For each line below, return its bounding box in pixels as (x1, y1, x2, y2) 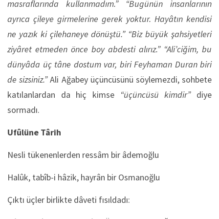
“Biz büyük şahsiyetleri (128, 28, 212, 40)
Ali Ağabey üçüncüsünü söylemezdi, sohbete (47, 74, 212, 85)
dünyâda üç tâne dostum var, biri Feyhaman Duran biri (7, 59, 212, 70)
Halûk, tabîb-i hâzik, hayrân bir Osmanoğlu (7, 172, 160, 183)
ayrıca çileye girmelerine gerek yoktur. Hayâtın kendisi (7, 13, 212, 24)
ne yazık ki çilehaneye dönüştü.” (7, 28, 126, 40)
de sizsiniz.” (7, 74, 48, 85)
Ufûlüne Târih (7, 127, 61, 138)
